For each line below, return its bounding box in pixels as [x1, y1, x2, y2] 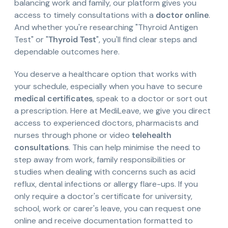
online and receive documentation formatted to [14, 215, 193, 226]
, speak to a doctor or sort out [93, 93, 208, 104]
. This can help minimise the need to [69, 142, 201, 153]
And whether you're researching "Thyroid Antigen [14, 22, 198, 33]
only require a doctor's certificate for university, [14, 191, 192, 202]
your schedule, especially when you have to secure [14, 81, 203, 92]
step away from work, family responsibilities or [14, 154, 186, 165]
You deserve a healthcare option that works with [14, 69, 196, 80]
